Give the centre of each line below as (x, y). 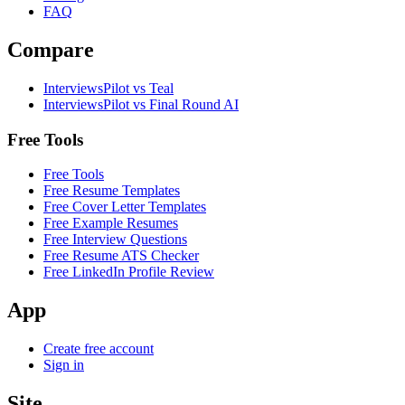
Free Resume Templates (112, 191)
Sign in (64, 365)
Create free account (99, 349)
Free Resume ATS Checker (121, 256)
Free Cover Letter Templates (125, 207)
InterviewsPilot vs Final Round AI (141, 104)
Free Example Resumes (111, 223)
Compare (51, 50)
